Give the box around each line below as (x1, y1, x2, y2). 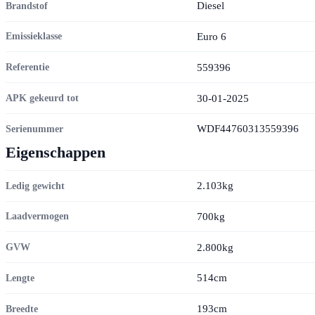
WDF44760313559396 (197, 122, 299, 135)
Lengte (6, 271, 34, 283)
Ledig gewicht (6, 179, 65, 191)
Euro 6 (197, 30, 226, 42)
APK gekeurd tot (6, 92, 79, 104)
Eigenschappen (6, 143, 105, 161)
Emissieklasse (6, 30, 62, 42)
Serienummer (6, 122, 63, 134)
